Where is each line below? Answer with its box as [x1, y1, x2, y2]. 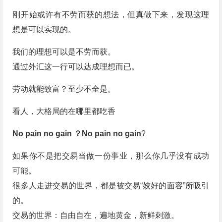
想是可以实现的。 [12, 25, 76, 34]
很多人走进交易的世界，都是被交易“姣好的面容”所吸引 [12, 181, 210, 190]
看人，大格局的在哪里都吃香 [12, 107, 116, 116]
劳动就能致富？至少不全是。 [12, 85, 116, 94]
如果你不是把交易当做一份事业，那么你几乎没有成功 [12, 152, 210, 161]
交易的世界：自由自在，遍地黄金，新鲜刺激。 [12, 211, 179, 220]
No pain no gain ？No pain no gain [12, 129, 142, 138]
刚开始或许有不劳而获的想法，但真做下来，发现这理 [12, 10, 210, 19]
